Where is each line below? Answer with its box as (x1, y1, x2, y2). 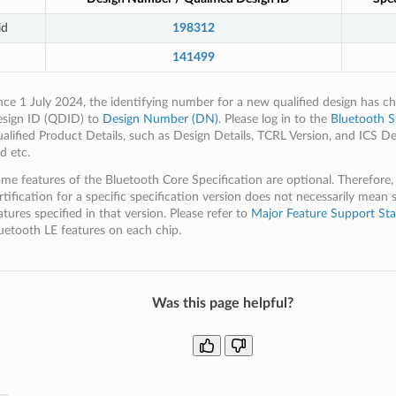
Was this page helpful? (152, 295, 293, 310)
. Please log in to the (217, 111, 331, 126)
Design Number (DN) (102, 111, 218, 126)
